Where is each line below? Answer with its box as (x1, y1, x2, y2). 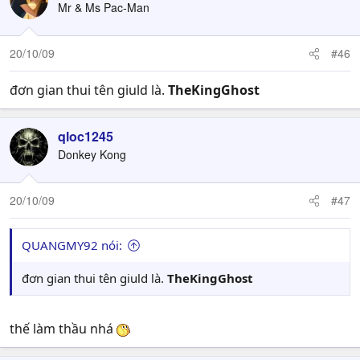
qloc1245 (58, 127, 113, 145)
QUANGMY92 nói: (22, 237, 122, 253)
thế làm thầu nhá (10, 320, 117, 337)
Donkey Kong (58, 146, 126, 162)
